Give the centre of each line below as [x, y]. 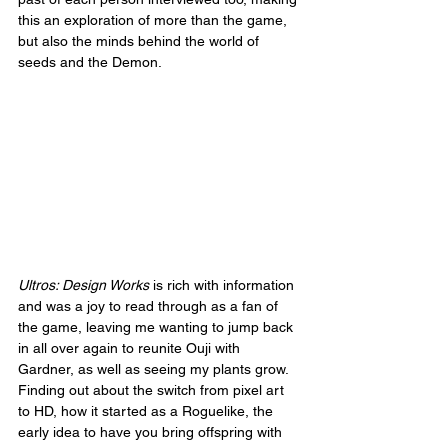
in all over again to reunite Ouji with [131, 348]
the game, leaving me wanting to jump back [157, 327]
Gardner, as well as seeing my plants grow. [155, 369]
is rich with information [223, 285]
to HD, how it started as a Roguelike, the [147, 411]
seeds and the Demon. [90, 62]
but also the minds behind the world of [140, 41]
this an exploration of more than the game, [154, 20]
